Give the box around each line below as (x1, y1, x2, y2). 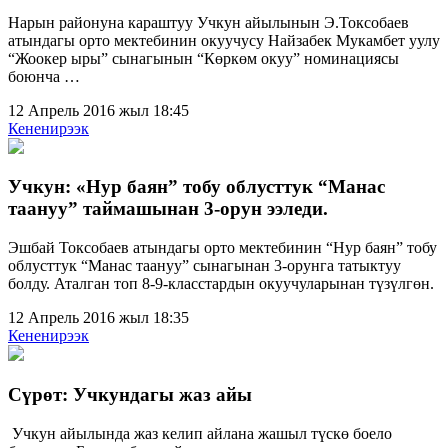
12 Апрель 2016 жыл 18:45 (8, 101, 189, 119)
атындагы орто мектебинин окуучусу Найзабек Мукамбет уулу (8, 31, 440, 49)
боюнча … (8, 67, 80, 85)
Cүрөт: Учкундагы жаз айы (8, 383, 252, 405)
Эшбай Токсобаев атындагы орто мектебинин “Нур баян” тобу (8, 239, 437, 257)
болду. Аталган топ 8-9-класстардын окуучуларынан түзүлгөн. (8, 275, 434, 293)
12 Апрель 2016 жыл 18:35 (8, 309, 189, 327)
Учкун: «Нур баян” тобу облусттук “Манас (8, 176, 385, 198)
